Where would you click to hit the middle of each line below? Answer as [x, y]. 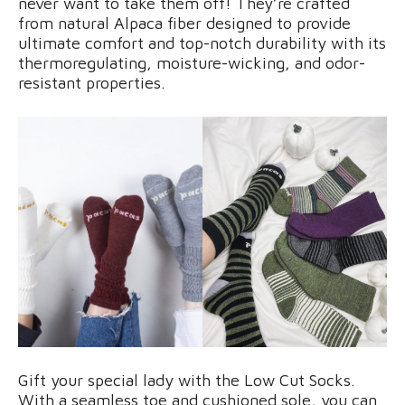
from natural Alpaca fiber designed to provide [184, 24]
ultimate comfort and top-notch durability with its [202, 43]
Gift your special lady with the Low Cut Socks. [187, 381]
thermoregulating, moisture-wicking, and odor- [192, 63]
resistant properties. [92, 83]
